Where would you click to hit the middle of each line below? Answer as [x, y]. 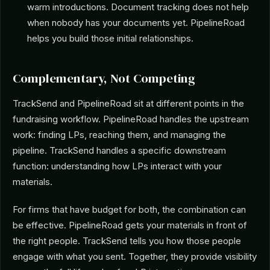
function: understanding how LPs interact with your [117, 166]
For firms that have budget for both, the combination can [129, 210]
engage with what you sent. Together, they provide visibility [135, 257]
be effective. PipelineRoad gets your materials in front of [130, 225]
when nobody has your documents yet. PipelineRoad [136, 23]
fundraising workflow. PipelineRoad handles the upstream [131, 119]
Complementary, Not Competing [104, 78]
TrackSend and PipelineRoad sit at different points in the [128, 104]
